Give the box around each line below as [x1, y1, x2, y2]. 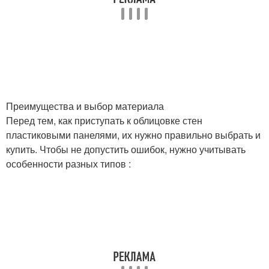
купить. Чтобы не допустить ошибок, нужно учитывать [6, 142, 246, 156]
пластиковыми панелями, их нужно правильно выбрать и [6, 128, 261, 142]
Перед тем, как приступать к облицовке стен [6, 113, 202, 127]
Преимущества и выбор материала [6, 99, 164, 113]
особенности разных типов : [6, 157, 131, 171]
